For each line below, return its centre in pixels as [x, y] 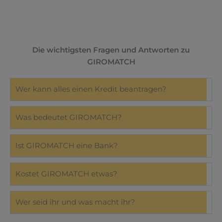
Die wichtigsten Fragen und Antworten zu [111, 50]
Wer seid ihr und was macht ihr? [75, 202]
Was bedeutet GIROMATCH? [69, 117]
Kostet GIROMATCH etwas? [66, 174]
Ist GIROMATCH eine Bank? [67, 145]
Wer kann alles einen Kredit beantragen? [91, 89]
